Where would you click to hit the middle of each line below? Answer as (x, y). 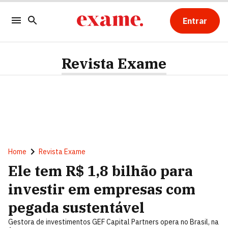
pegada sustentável (76, 207)
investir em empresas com (102, 189)
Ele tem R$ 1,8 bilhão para (101, 171)
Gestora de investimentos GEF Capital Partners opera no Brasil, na (113, 222)
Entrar (195, 21)
